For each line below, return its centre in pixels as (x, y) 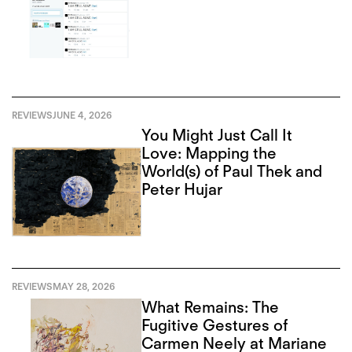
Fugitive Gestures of (215, 326)
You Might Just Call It (217, 136)
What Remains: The (211, 308)
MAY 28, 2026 (84, 287)
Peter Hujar (182, 190)
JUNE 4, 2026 (82, 115)
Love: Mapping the (209, 154)
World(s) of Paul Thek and (232, 172)
